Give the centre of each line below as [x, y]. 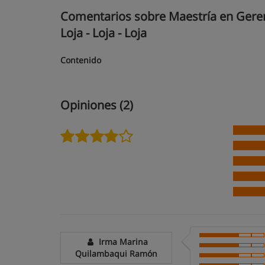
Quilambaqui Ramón [117, 253]
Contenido [81, 60]
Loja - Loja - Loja [104, 33]
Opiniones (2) [97, 105]
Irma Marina [122, 242]
